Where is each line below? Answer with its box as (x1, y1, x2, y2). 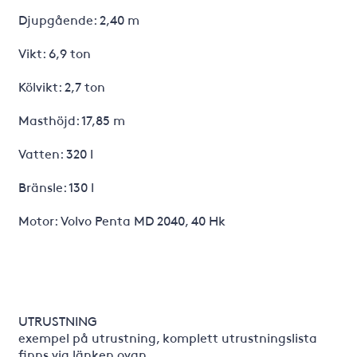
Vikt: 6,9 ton (18, 44, 91, 61)
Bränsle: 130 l (18, 178, 94, 195)
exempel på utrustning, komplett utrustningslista (18, 328, 317, 346)
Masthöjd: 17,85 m (18, 111, 125, 128)
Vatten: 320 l (18, 144, 93, 162)
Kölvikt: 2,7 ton (18, 77, 105, 95)
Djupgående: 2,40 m (18, 10, 139, 28)
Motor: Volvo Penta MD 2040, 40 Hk (18, 211, 226, 229)
